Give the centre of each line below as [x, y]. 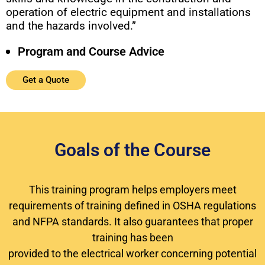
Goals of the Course [132, 150]
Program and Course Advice [91, 52]
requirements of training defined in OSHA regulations [132, 206]
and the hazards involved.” [71, 26]
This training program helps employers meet [132, 190]
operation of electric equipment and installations [128, 12]
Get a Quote [46, 80]
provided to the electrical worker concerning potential [132, 254]
